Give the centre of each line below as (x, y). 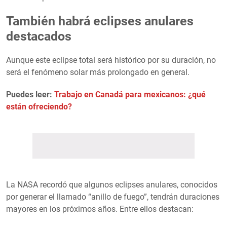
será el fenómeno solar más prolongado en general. (98, 72)
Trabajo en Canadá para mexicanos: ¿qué (130, 94)
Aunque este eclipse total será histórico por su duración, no (111, 60)
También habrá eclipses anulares (100, 21)
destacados (39, 36)
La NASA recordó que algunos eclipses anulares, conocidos (112, 184)
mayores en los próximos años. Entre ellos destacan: (100, 209)
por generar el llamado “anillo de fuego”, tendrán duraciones (113, 197)
